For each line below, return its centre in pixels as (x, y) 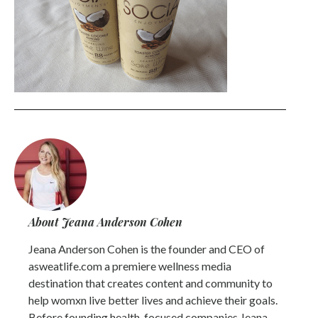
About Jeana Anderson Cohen (105, 222)
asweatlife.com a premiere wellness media (130, 266)
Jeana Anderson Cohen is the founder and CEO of (147, 249)
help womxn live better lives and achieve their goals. (153, 300)
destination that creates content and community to (150, 283)
